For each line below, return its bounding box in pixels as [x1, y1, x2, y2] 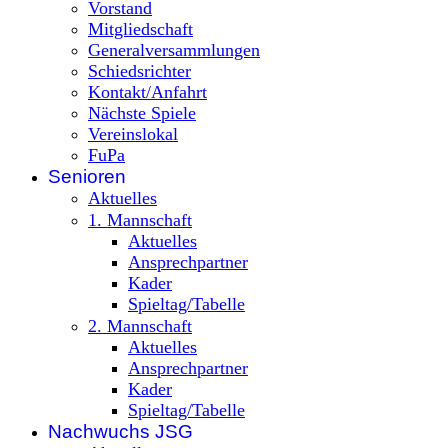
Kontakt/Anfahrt [88, 81, 207, 102]
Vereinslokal [88, 123, 178, 144]
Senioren [48, 165, 126, 187]
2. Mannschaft [88, 315, 192, 336]
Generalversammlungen [88, 39, 260, 60]
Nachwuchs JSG [48, 420, 193, 442]
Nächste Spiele [88, 102, 196, 123]
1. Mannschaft [88, 209, 192, 230]
